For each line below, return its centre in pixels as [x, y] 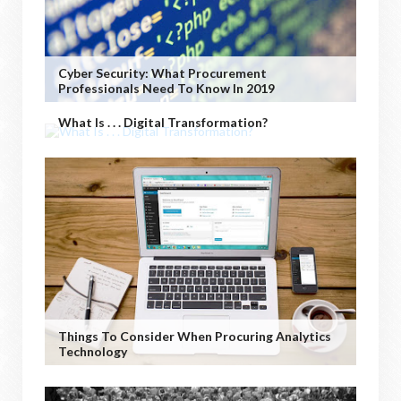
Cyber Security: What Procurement [162, 73]
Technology [93, 351]
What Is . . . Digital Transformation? [163, 122]
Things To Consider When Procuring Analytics [195, 336]
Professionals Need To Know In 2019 [166, 88]
